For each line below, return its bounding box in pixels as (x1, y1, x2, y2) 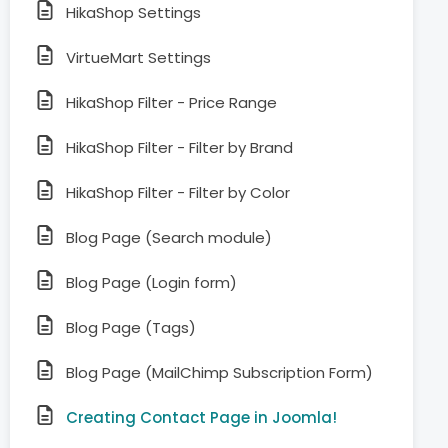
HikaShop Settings (66, 2, 201, 23)
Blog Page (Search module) (66, 227, 272, 248)
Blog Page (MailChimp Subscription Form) (66, 362, 373, 383)
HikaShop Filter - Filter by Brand (66, 137, 293, 158)
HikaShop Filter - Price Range (66, 92, 277, 113)
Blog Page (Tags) (66, 317, 196, 338)
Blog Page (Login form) (66, 272, 237, 293)
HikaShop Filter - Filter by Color (66, 182, 290, 203)
